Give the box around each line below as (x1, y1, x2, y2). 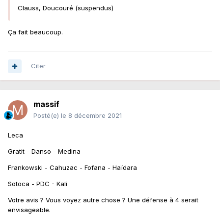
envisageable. (8, 206, 53, 214)
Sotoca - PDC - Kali (8, 180, 67, 188)
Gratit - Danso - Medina (8, 147, 82, 156)
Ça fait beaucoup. (8, 28, 65, 36)
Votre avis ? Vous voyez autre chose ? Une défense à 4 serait (8, 196, 198, 204)
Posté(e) (33, 111, 61, 120)
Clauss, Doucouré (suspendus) (18, 4, 113, 12)
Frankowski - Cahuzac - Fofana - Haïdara (8, 164, 137, 172)
